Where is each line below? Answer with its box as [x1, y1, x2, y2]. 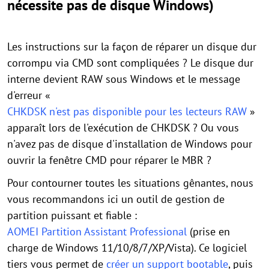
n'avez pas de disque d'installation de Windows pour [7, 137, 252, 151]
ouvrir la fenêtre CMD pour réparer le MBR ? [7, 153, 211, 168]
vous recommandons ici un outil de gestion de [7, 192, 225, 207]
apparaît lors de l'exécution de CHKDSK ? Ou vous [7, 121, 239, 135]
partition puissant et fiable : [7, 208, 137, 223]
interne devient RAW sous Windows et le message [7, 72, 240, 86]
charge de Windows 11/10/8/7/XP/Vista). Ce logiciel [7, 241, 247, 255]
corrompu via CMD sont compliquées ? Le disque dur [7, 56, 253, 70]
